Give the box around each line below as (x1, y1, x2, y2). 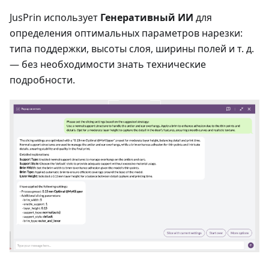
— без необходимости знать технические (10, 57, 206, 71)
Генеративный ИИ (100, 10, 193, 24)
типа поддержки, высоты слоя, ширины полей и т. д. (10, 41, 254, 55)
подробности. (10, 73, 75, 86)
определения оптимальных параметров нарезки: (10, 26, 243, 40)
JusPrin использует (10, 10, 100, 24)
